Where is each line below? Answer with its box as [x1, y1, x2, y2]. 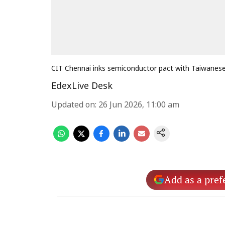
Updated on [51, 100, 95, 110]
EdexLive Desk [51, 81, 113, 92]
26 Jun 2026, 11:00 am [98, 100, 179, 110]
